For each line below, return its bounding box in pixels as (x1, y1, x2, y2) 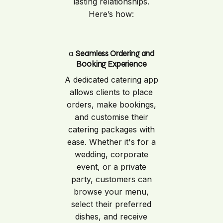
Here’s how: (89, 8, 134, 19)
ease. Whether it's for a (67, 137, 156, 147)
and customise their (74, 112, 148, 122)
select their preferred (71, 199, 152, 210)
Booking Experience (76, 59, 147, 69)
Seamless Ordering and (76, 48, 155, 59)
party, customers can (71, 174, 152, 185)
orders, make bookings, (66, 100, 156, 110)
